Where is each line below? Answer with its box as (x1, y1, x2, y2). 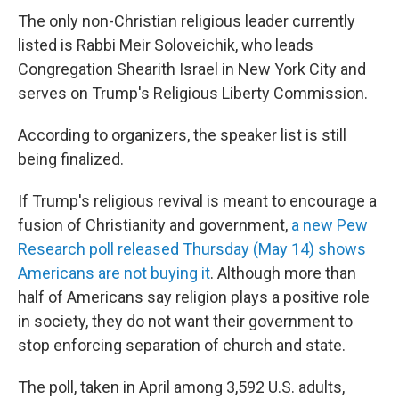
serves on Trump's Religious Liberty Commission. (18, 84, 368, 102)
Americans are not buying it (18, 264, 210, 282)
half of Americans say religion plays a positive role (18, 288, 370, 306)
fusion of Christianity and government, (18, 216, 288, 234)
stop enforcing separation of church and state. (18, 336, 346, 354)
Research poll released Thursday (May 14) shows (18, 240, 366, 258)
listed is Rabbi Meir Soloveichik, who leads (18, 36, 313, 54)
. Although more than (210, 264, 356, 282)
